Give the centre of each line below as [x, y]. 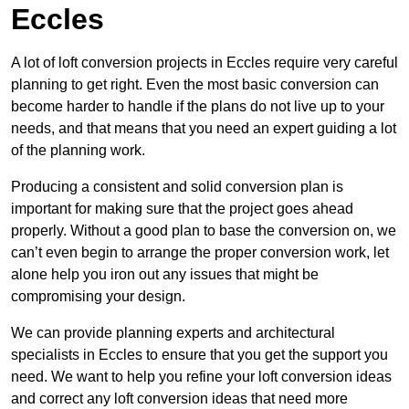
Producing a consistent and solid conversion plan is [177, 187]
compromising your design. [98, 297]
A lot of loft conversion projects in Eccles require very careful [204, 63]
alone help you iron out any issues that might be [165, 275]
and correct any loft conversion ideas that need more [179, 399]
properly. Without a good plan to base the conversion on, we [204, 231]
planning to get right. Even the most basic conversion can [195, 85]
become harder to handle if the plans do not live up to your [198, 107]
